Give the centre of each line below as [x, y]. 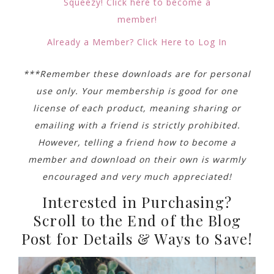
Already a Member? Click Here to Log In [137, 42]
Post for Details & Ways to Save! [137, 238]
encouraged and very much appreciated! [137, 176]
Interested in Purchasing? [137, 202]
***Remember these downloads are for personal [137, 73]
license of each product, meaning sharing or [137, 108]
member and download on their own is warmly [137, 159]
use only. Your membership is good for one [137, 91]
